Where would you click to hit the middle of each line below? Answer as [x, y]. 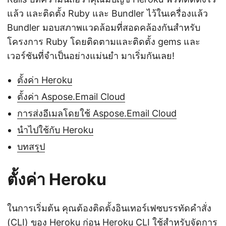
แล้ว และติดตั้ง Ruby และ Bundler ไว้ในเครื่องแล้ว [107, 13]
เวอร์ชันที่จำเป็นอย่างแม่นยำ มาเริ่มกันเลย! [91, 55]
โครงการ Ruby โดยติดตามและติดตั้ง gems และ [104, 41]
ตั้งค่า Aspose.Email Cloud [71, 96]
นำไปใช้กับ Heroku [55, 130]
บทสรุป [31, 146]
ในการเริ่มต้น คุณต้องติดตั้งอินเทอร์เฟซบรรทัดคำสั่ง [109, 208]
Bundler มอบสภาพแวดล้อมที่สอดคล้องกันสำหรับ [104, 27]
